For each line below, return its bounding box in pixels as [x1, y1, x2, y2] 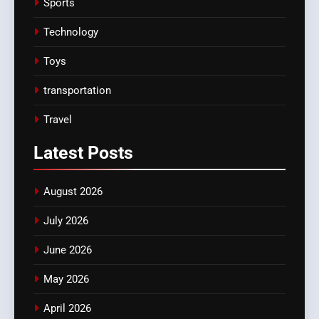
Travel [43, 113, 72, 127]
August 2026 [43, 185, 103, 199]
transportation [43, 84, 111, 98]
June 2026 [43, 244, 92, 257]
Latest [33, 142, 88, 164]
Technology [43, 26, 98, 39]
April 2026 [43, 302, 91, 315]
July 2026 [43, 214, 88, 228]
